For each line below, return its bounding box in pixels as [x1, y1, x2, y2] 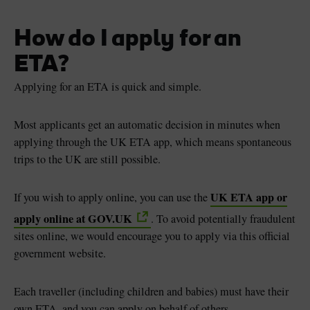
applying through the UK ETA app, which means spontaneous [14, 134, 291, 150]
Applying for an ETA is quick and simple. [14, 79, 201, 95]
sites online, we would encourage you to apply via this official [14, 228, 290, 244]
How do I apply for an [14, 28, 241, 52]
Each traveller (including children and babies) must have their [14, 284, 289, 300]
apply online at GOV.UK [14, 210, 132, 228]
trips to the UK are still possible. [14, 152, 161, 167]
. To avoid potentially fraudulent [151, 211, 295, 227]
